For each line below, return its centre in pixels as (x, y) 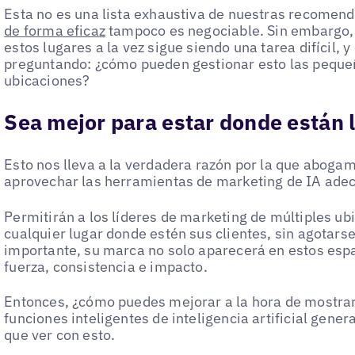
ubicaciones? (47, 80)
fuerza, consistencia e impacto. (106, 266)
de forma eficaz (55, 30)
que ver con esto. (60, 335)
